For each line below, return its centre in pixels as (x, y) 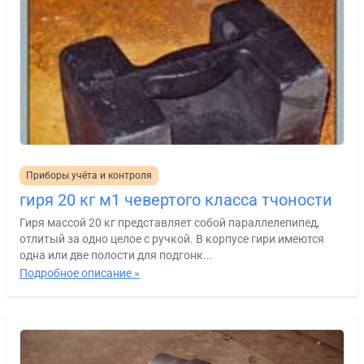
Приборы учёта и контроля (89, 175)
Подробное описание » (80, 273)
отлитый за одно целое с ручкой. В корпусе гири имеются (172, 238)
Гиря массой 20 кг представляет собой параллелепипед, (169, 222)
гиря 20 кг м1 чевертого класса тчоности (176, 199)
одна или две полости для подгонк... (116, 255)
